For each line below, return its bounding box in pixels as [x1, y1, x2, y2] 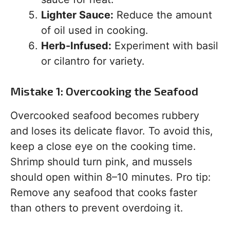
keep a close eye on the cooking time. [10, 140, 196, 153]
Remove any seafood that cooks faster [10, 186, 197, 199]
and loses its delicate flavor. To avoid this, [10, 125, 213, 138]
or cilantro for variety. [41, 55, 145, 68]
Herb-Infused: [41, 40, 111, 52]
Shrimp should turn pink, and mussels [10, 156, 192, 168]
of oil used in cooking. [41, 24, 148, 37]
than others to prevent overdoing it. [10, 202, 183, 215]
